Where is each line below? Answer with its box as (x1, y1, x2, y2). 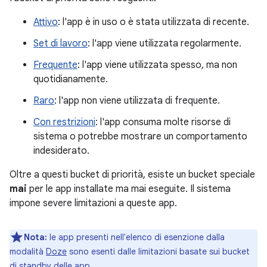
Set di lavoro (33, 38, 88, 49)
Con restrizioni (33, 116, 95, 128)
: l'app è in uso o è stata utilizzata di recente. (58, 16, 249, 28)
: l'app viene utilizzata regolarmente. (88, 38, 241, 49)
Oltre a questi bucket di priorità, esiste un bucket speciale (10, 169, 255, 181)
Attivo (33, 16, 58, 28)
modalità (10, 246, 46, 257)
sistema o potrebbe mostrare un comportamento (33, 131, 247, 142)
